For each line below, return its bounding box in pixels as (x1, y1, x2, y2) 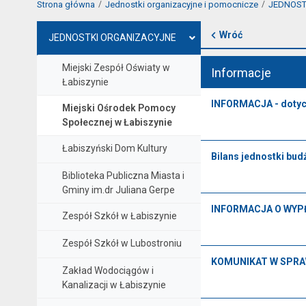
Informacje (210, 65, 271, 80)
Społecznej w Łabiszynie (61, 116, 172, 128)
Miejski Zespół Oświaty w (61, 61, 170, 73)
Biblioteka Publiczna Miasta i (61, 169, 184, 181)
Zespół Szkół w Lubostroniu (61, 237, 182, 249)
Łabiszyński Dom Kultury (61, 142, 167, 154)
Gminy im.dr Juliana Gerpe (61, 184, 175, 195)
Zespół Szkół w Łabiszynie (61, 210, 177, 221)
